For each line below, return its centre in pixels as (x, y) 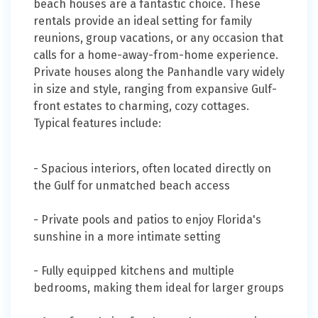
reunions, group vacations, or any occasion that (158, 38)
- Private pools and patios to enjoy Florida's (147, 219)
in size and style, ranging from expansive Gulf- (155, 89)
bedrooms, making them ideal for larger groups (159, 287)
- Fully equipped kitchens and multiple (134, 270)
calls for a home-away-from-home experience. (156, 55)
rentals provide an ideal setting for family (143, 21)
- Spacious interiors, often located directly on (152, 168)
